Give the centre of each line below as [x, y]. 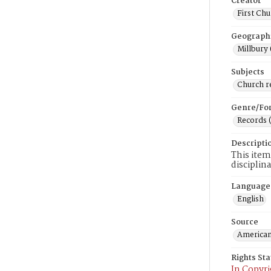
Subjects [248, 72]
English [250, 199]
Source [245, 222]
